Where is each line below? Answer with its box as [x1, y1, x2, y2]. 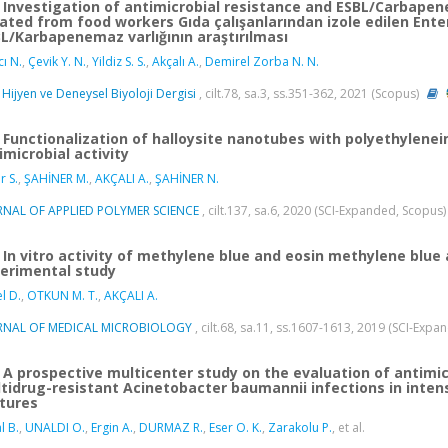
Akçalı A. [152, 53, 199, 71]
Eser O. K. [209, 419, 262, 437]
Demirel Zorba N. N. [205, 53, 319, 71]
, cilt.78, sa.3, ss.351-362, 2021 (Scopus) [196, 85, 422, 103]
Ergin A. [91, 419, 133, 437]
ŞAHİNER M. [24, 170, 89, 188]
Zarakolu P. [268, 419, 332, 437]
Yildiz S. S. [92, 53, 146, 71]
